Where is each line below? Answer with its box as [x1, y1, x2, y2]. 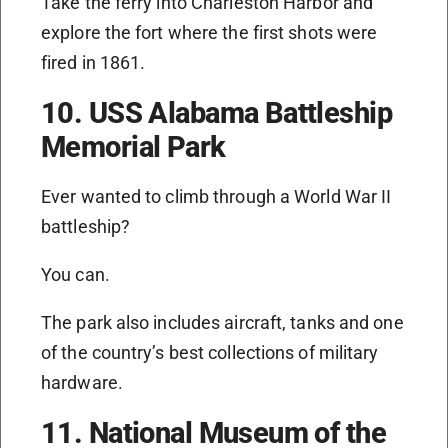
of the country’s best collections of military [41, 342, 379, 364]
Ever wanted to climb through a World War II [41, 186, 392, 208]
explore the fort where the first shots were [41, 22, 378, 44]
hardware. [41, 372, 123, 394]
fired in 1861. [41, 52, 146, 74]
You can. [41, 264, 110, 286]
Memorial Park [41, 130, 226, 165]
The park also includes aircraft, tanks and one [41, 312, 404, 334]
